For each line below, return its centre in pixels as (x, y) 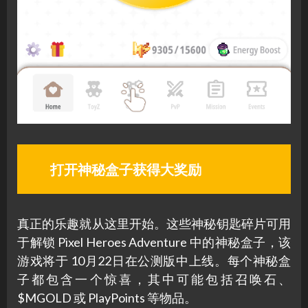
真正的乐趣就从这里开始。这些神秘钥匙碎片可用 (154, 224)
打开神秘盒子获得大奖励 (125, 169)
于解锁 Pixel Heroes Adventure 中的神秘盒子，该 (154, 242)
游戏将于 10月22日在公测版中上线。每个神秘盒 (154, 261)
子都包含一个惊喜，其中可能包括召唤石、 (154, 279)
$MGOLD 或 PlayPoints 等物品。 (107, 298)
